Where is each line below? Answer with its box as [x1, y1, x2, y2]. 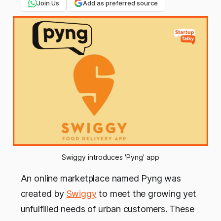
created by [20, 188, 67, 199]
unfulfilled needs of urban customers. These [20, 204, 194, 215]
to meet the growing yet [96, 188, 196, 199]
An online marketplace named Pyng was [20, 173, 181, 184]
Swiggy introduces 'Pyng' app [62, 153, 159, 162]
